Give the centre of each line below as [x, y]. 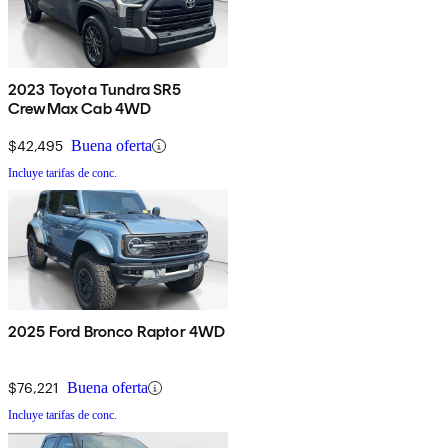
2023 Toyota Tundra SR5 [95, 90]
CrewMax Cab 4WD [80, 109]
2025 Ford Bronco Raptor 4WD [117, 332]
